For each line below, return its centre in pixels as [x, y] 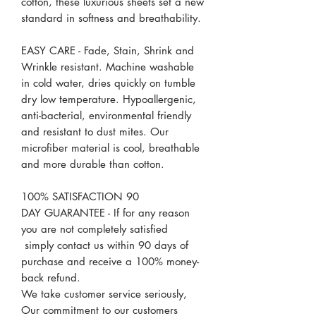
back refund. [53, 277]
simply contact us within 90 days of [105, 245]
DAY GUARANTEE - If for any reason [105, 212]
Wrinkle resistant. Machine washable [108, 66]
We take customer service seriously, [104, 293]
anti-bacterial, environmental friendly [106, 115]
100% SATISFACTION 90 [80, 196]
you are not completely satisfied [95, 229]
